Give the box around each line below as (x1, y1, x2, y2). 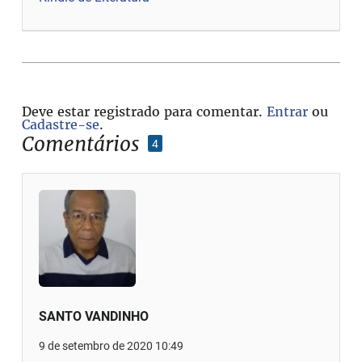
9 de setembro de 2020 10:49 (39, 339, 184, 352)
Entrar (267, 103, 309, 120)
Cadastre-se (22, 116, 100, 133)
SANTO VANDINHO (39, 308, 149, 324)
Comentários (22, 130, 141, 157)
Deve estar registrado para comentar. (22, 103, 267, 120)
